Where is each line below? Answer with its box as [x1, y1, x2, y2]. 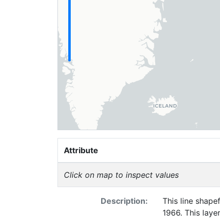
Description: [100, 196, 148, 206]
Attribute [64, 145, 98, 155]
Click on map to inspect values [64, 170, 179, 180]
